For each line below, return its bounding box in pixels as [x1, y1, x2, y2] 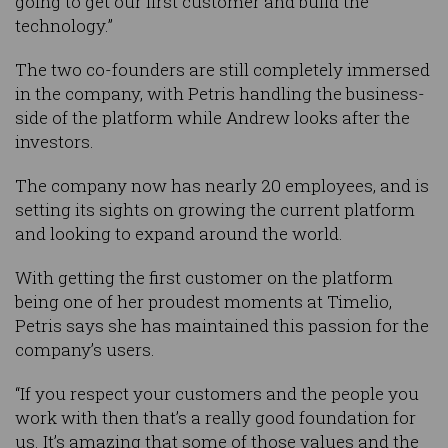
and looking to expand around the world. [15, 222, 343, 246]
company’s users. [15, 338, 155, 362]
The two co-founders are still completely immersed [15, 58, 430, 82]
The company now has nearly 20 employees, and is [15, 174, 429, 198]
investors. [15, 130, 94, 154]
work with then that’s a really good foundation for [15, 406, 416, 430]
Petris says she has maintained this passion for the [15, 314, 429, 338]
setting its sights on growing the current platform [15, 198, 415, 222]
